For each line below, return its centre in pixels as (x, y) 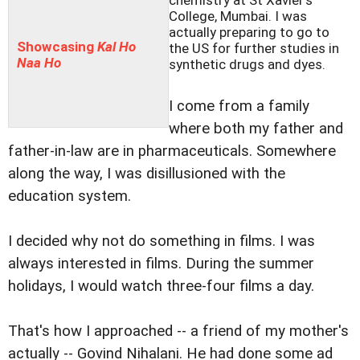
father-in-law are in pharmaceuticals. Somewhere (172, 151)
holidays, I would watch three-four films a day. (161, 286)
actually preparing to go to (249, 33)
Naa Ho (39, 63)
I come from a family (239, 106)
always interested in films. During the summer (161, 264)
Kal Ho (117, 47)
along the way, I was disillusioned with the (147, 174)
